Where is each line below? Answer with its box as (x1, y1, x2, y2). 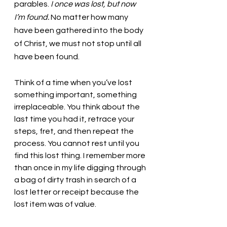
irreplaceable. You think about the (14, 102, 141, 111)
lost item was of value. (14, 200, 96, 208)
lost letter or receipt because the (14, 187, 140, 196)
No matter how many (49, 13, 130, 21)
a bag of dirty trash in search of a (14, 175, 138, 184)
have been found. (14, 52, 81, 61)
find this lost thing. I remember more (14, 151, 147, 160)
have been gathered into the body (14, 26, 145, 34)
